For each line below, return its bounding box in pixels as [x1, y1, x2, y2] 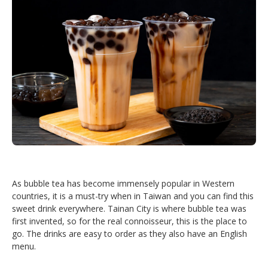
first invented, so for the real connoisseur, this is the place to [12, 215, 247, 227]
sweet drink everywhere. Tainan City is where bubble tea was [12, 203, 246, 215]
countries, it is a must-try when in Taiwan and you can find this [12, 190, 254, 202]
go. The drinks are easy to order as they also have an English [12, 228, 247, 240]
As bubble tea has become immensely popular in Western [12, 178, 234, 190]
